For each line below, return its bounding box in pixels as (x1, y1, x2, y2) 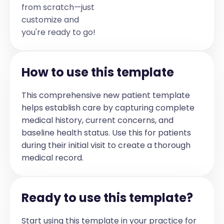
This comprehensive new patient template (21, 89, 190, 101)
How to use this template (21, 64, 174, 80)
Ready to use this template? (21, 189, 193, 206)
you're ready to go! (21, 26, 95, 38)
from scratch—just (21, 1, 94, 13)
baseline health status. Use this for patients (21, 127, 191, 138)
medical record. (21, 152, 83, 163)
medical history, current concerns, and (21, 114, 173, 126)
